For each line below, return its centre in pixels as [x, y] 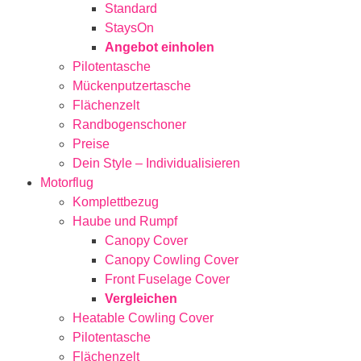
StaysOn [129, 27]
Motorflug [67, 182]
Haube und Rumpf [125, 221]
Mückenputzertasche [132, 85]
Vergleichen [141, 298]
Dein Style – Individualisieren [156, 163]
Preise [91, 143]
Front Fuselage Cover [167, 279]
